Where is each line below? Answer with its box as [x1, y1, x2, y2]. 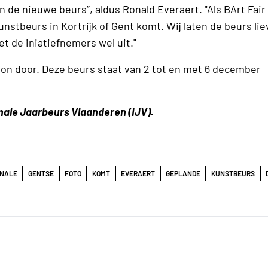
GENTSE [28, 169, 54, 178]
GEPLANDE [166, 169, 200, 178]
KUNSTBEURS [211, 169, 255, 178]
